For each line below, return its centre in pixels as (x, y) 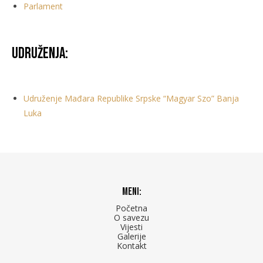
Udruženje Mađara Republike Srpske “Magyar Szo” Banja (131, 98)
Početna (131, 208)
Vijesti (131, 227)
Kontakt (131, 245)
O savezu (131, 217)
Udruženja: (40, 53)
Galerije (131, 236)
